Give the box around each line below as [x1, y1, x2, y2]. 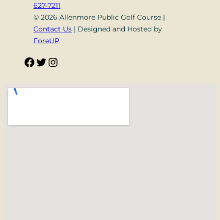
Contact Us [33, 24, 72, 33]
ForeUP [33, 36, 59, 45]
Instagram [47, 54, 59, 69]
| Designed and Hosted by [72, 24, 162, 33]
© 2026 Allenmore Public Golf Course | [33, 12, 165, 22]
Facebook [23, 54, 30, 69]
